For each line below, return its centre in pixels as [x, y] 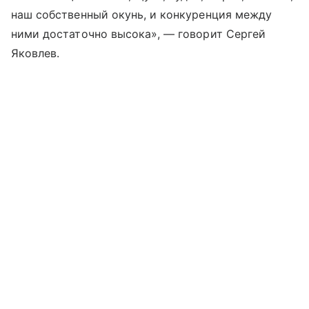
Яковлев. [36, 53]
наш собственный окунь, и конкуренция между [142, 14]
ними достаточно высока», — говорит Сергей [138, 33]
